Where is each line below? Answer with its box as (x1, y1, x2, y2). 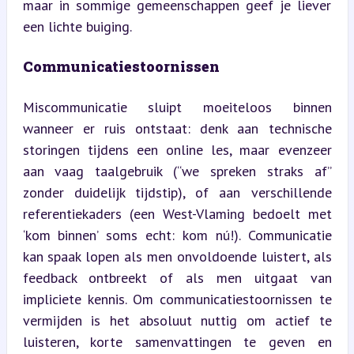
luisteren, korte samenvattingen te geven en (22, 332, 332, 351)
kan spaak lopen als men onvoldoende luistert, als (22, 247, 332, 265)
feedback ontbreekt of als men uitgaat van (22, 268, 332, 287)
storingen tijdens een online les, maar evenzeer (22, 140, 332, 159)
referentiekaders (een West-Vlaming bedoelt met (22, 204, 332, 223)
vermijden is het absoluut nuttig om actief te (22, 311, 332, 330)
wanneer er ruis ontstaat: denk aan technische (22, 119, 332, 137)
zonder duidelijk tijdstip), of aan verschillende (22, 183, 332, 201)
